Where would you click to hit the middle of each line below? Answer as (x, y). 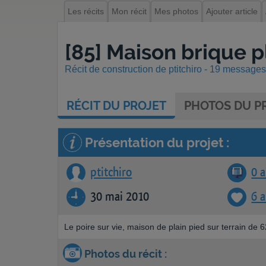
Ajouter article (232, 11)
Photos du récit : (124, 254)
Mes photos (176, 11)
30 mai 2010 (120, 197)
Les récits (86, 11)
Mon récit (129, 11)
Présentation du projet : (156, 142)
